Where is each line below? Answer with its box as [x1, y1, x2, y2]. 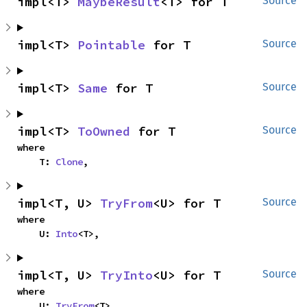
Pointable [77, 36, 145, 53]
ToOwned [77, 123, 130, 139]
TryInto [100, 267, 153, 283]
